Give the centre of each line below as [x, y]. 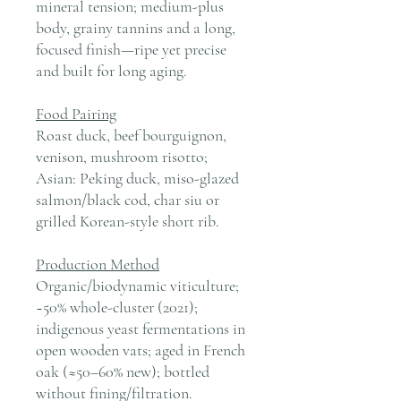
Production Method [98, 264]
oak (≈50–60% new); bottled [123, 371]
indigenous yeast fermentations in [141, 328]
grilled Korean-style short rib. [128, 221]
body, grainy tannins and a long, [136, 27]
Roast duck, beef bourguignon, [131, 135]
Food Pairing [76, 113]
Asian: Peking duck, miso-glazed [137, 178]
